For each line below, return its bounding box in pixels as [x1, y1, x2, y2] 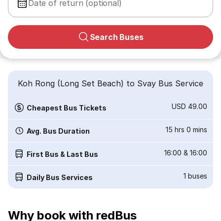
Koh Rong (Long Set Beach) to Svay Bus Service [18, 78, 203, 88]
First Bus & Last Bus [27, 149, 98, 158]
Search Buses [89, 32, 144, 42]
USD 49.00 [172, 102, 207, 110]
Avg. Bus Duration [27, 126, 90, 135]
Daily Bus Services [27, 173, 93, 182]
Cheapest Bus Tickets [27, 103, 107, 112]
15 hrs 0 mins [166, 125, 207, 134]
